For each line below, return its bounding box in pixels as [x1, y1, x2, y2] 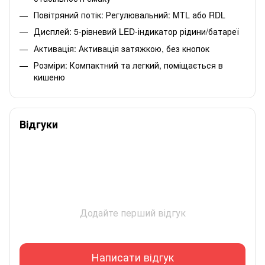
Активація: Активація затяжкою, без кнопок [34, 42, 209, 54]
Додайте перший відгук [79, 205, 186, 219]
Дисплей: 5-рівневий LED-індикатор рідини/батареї [34, 25, 239, 38]
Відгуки [20, 116, 58, 132]
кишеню [34, 71, 65, 83]
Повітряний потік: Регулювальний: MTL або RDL [34, 8, 225, 21]
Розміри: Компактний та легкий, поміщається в [34, 59, 223, 72]
